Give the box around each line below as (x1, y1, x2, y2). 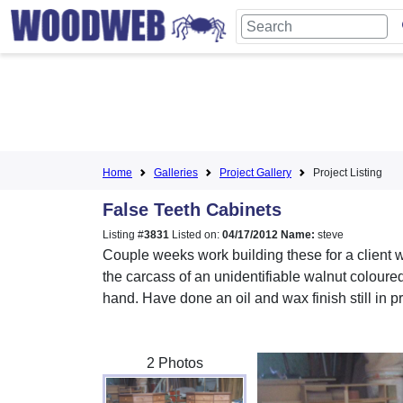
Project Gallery (219, 166, 291, 179)
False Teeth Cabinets (103, 200, 282, 219)
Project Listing (313, 166, 382, 179)
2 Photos (146, 355, 203, 371)
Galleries (154, 166, 198, 179)
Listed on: (169, 228, 222, 241)
